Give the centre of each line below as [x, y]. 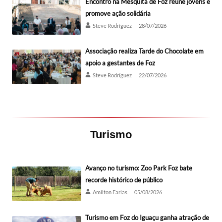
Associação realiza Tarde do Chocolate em [144, 51]
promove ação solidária [118, 13]
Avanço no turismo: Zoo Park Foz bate [139, 168]
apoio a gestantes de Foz [120, 63]
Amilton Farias [110, 192]
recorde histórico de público [124, 180]
